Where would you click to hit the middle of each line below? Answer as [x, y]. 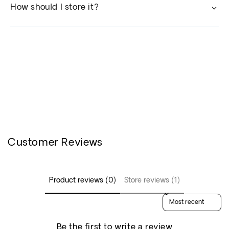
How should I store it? [55, 8]
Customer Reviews [55, 143]
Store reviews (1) [152, 181]
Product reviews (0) [83, 181]
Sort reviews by [187, 197]
